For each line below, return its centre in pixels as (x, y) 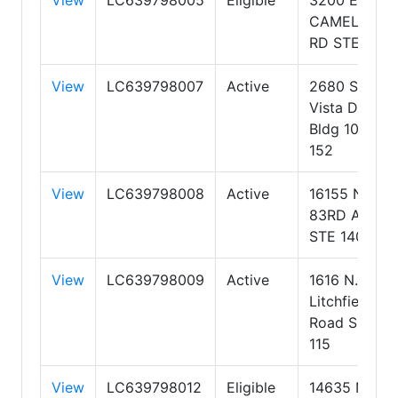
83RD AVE (344, 215)
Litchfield (340, 301)
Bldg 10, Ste (349, 128)
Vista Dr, (338, 107)
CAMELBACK (353, 21)
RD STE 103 (349, 42)
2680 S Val (346, 86)
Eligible (251, 387)
